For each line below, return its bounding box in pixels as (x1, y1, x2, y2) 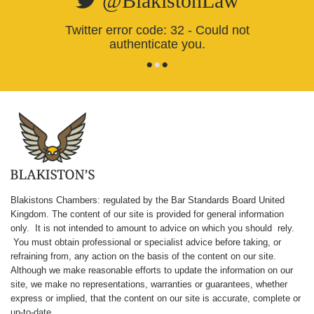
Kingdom (11, 208, 46, 219)
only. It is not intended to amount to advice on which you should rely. (11, 222, 294, 233)
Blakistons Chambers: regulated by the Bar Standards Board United (11, 194, 285, 205)
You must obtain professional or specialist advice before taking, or (11, 236, 281, 247)
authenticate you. (109, 37, 205, 51)
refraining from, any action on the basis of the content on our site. (11, 250, 276, 261)
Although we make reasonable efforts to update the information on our (11, 264, 293, 275)
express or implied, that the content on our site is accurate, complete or (11, 292, 301, 303)
